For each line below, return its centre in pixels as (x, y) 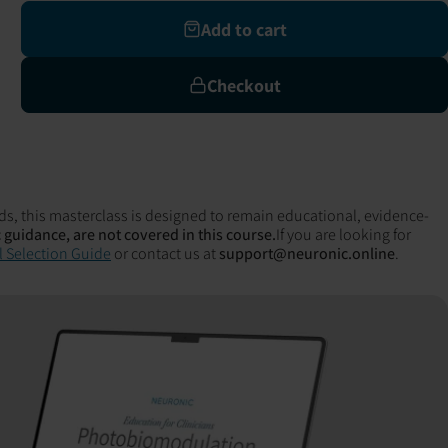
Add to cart (243, 29)
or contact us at (165, 253)
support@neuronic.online (307, 253)
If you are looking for (343, 234)
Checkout (243, 85)
